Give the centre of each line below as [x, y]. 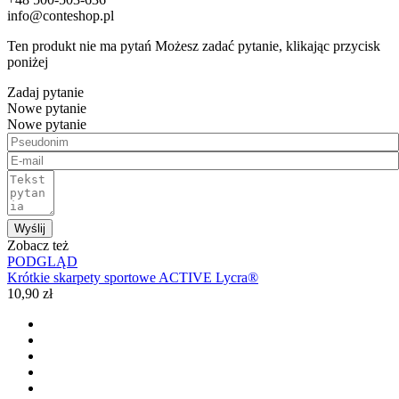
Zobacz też [38, 245]
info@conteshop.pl [61, 15]
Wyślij [30, 228]
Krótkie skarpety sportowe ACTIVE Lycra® [133, 277]
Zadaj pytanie [45, 92]
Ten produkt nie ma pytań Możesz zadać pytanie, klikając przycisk [194, 45]
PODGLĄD [42, 261]
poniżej [28, 61]
